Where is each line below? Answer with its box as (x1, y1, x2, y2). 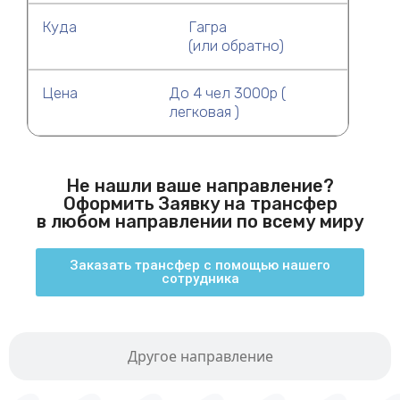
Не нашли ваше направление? (66, 175, 334, 196)
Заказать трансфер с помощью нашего (70, 257, 330, 273)
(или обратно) (187, 37, 284, 54)
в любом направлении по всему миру (37, 211, 363, 232)
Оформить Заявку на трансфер (62, 193, 337, 214)
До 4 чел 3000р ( (168, 84, 286, 102)
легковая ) (168, 103, 239, 121)
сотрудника (161, 271, 239, 287)
